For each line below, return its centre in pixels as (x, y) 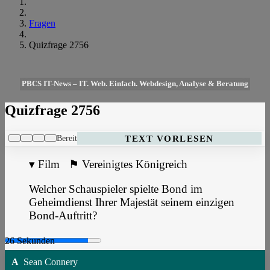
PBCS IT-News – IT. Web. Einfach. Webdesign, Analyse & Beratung (135, 84)
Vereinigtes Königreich (135, 164)
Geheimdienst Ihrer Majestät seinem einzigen (132, 202)
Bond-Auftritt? (63, 215)
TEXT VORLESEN (169, 138)
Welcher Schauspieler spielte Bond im (116, 189)
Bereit (67, 138)
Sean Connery (48, 262)
